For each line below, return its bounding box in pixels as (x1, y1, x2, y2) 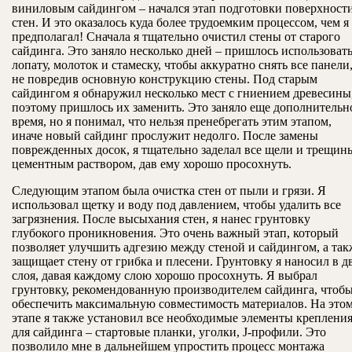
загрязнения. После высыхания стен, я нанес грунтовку (12, 212, 310, 226)
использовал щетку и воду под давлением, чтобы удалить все (12, 198, 341, 212)
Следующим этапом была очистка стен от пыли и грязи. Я (12, 184, 326, 198)
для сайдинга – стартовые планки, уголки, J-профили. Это (12, 325, 326, 339)
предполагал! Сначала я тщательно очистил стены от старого (12, 30, 340, 44)
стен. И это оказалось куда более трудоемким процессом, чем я (12, 16, 349, 30)
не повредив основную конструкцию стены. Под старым (12, 72, 317, 86)
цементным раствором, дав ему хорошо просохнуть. (12, 157, 291, 171)
